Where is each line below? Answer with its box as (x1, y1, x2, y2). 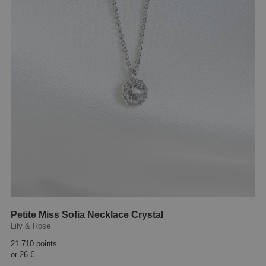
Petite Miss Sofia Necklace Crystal (11, 210, 164, 220)
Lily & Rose (11, 221, 51, 231)
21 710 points (11, 239, 58, 249)
